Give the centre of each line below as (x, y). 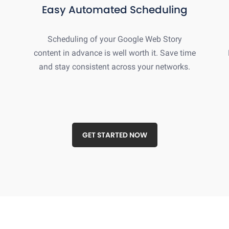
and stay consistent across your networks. (114, 66)
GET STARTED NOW (114, 135)
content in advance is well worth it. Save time (114, 53)
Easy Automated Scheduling (114, 9)
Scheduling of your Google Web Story (114, 39)
